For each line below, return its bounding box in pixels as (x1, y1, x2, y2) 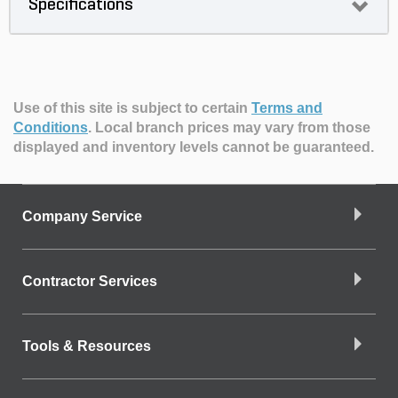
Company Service (22, 209, 142, 225)
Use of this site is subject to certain (13, 100, 251, 116)
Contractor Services (22, 274, 157, 290)
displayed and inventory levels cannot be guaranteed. (13, 139, 374, 155)
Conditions (13, 120, 88, 136)
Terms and (251, 100, 322, 116)
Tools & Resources (22, 338, 151, 354)
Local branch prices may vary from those (95, 120, 370, 136)
